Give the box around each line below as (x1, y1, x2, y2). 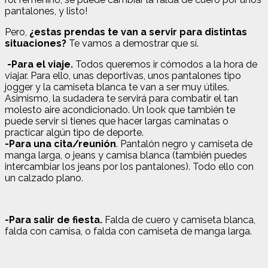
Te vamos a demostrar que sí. (66, 37, 199, 49)
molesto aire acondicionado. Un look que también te (5, 103, 235, 115)
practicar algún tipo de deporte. (5, 126, 144, 138)
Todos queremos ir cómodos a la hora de (73, 58, 257, 70)
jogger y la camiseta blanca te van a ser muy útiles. (5, 81, 229, 93)
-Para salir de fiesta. (5, 214, 102, 226)
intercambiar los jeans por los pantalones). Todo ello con (5, 160, 254, 172)
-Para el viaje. (7, 58, 73, 70)
